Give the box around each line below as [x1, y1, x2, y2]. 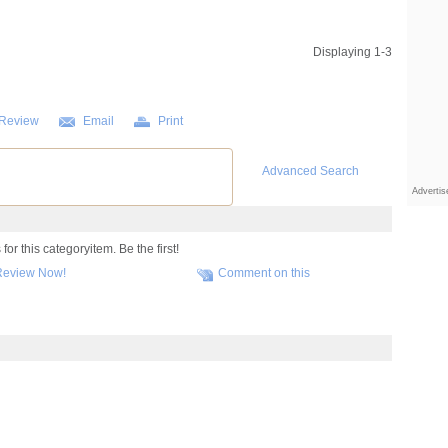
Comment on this [218, 266, 311, 280]
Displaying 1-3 [312, 45, 392, 59]
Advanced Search [261, 164, 359, 178]
